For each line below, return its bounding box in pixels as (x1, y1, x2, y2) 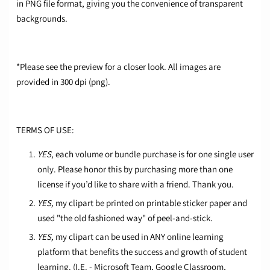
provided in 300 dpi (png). (16, 76, 110, 88)
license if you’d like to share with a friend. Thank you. (37, 178, 234, 190)
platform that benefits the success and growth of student (37, 246, 247, 258)
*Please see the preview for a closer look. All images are (16, 61, 221, 73)
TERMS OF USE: (16, 124, 74, 136)
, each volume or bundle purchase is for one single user (51, 148, 254, 160)
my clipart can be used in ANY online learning (54, 231, 224, 243)
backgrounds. (16, 13, 67, 25)
